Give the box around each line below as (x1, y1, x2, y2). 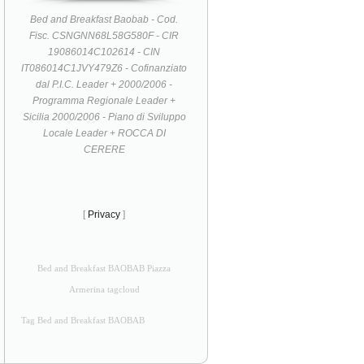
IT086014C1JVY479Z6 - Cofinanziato (21, 62, 188, 74)
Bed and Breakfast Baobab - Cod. (30, 13, 179, 25)
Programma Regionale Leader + (32, 94, 176, 106)
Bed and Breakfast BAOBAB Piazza (37, 263, 171, 273)
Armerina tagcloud (68, 284, 140, 294)
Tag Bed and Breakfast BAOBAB (21, 315, 145, 325)
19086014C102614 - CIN (48, 45, 161, 58)
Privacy (88, 208, 121, 220)
